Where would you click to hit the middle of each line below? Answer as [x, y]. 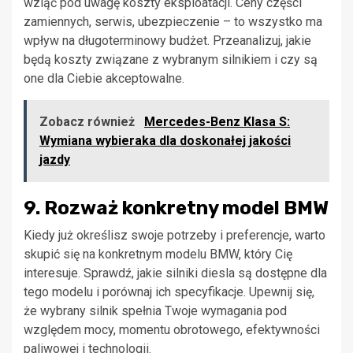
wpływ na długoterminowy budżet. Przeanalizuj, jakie [167, 41]
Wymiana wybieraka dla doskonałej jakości [165, 141]
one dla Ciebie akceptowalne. [104, 79]
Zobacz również [89, 122]
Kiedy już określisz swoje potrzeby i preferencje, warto [175, 236]
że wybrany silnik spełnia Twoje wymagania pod [155, 311]
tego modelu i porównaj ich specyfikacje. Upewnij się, [169, 292]
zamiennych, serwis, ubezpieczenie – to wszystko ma [173, 22]
